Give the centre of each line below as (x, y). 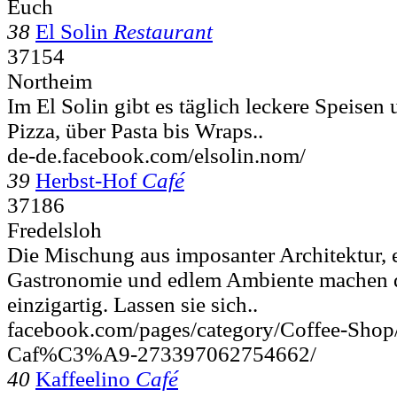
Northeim (50, 81)
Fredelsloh (54, 230)
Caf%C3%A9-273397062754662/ (162, 354)
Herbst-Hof (86, 180)
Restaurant (163, 31)
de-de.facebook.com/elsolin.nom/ (156, 155)
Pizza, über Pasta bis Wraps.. (135, 130)
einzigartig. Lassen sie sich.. (132, 304)
